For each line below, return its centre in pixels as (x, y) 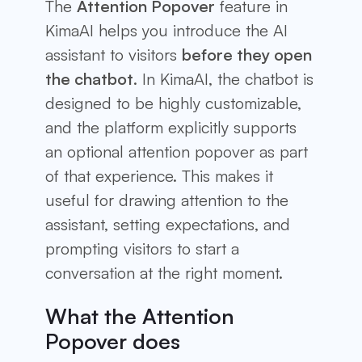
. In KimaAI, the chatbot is (223, 79)
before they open (247, 55)
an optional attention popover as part (177, 152)
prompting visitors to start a (142, 249)
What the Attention (140, 316)
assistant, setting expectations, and (168, 225)
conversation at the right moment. (164, 273)
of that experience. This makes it (159, 176)
